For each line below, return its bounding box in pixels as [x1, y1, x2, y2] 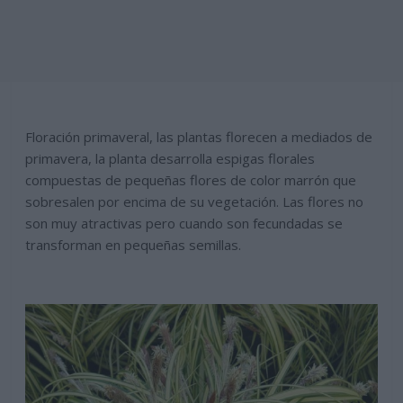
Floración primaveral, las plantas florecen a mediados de [25, 128, 373, 147]
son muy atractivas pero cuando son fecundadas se [25, 214, 344, 233]
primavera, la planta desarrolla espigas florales [25, 149, 316, 168]
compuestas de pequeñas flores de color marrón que [25, 171, 357, 190]
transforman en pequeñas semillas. [25, 236, 242, 255]
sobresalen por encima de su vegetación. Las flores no [25, 193, 364, 211]
